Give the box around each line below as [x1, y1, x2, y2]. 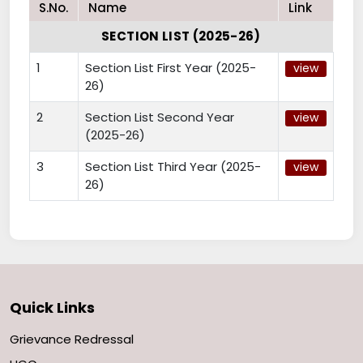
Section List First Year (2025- [85, 59, 256, 77]
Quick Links [10, 297, 95, 318]
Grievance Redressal [10, 331, 134, 348]
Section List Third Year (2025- [85, 158, 261, 176]
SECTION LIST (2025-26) [101, 28, 261, 45]
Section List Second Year [85, 109, 234, 126]
